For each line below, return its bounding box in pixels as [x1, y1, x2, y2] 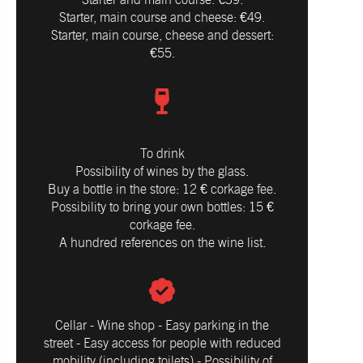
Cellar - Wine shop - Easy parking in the [55, 318, 269, 334]
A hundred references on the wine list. [58, 235, 266, 251]
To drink [139, 146, 185, 162]
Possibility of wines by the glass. [75, 164, 249, 180]
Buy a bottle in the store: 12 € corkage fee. [48, 181, 276, 198]
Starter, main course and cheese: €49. [59, 10, 265, 26]
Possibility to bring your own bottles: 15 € [50, 199, 274, 216]
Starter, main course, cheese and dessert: [50, 28, 274, 44]
